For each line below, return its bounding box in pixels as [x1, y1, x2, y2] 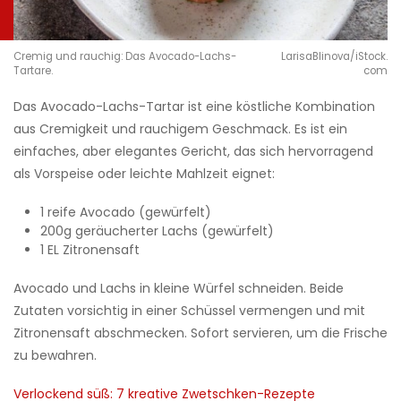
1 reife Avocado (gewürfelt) [40, 203, 211, 222]
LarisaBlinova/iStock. [280, 49, 388, 64]
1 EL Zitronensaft [40, 241, 140, 260]
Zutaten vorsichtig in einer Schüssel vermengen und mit [13, 302, 365, 320]
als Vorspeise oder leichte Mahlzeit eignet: [13, 165, 275, 183]
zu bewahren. [13, 346, 97, 365]
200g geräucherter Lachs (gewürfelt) [40, 222, 274, 241]
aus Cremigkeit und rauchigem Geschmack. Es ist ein [13, 120, 347, 139]
